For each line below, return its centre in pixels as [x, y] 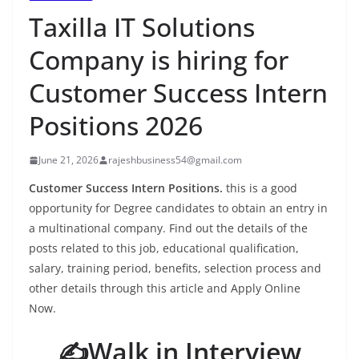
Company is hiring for [159, 60]
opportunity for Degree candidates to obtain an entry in [178, 208]
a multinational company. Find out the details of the [168, 228]
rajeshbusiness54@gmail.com [175, 160]
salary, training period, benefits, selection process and [175, 268]
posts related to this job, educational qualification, [164, 248]
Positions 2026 [116, 126]
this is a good [262, 188]
